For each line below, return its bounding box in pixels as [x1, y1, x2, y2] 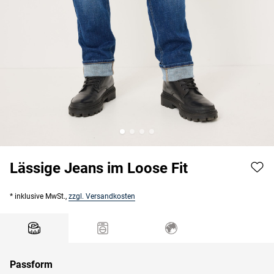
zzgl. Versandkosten [68, 191, 135, 201]
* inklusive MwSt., [10, 191, 68, 201]
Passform [10, 258, 53, 270]
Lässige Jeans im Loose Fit [10, 159, 188, 177]
